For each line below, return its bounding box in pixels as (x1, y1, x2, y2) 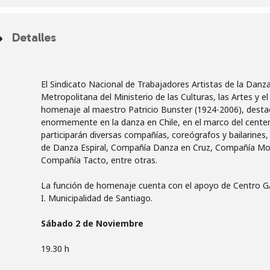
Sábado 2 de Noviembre (41, 218, 143, 229)
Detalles (12, 30, 56, 45)
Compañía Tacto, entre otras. (41, 154, 157, 166)
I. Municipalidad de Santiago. (41, 192, 152, 204)
